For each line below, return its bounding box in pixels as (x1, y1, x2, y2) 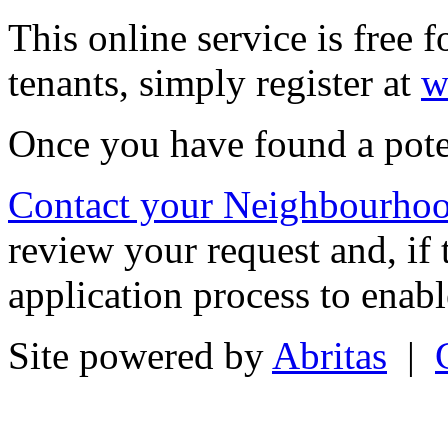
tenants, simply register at (8, 60, 421, 104)
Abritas (272, 333, 387, 377)
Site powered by (8, 333, 272, 377)
